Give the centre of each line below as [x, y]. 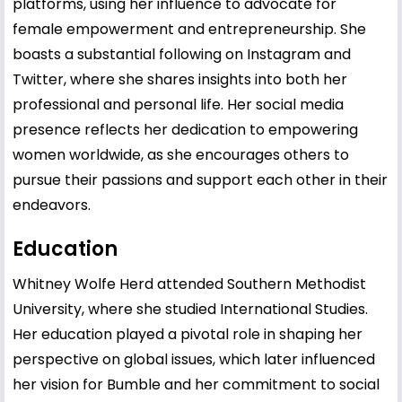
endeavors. [52, 205]
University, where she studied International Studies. [190, 309]
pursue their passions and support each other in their [200, 179]
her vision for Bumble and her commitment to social [196, 384]
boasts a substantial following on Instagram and [182, 54]
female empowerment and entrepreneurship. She [189, 29]
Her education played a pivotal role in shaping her [188, 334]
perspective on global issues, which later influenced [194, 359]
